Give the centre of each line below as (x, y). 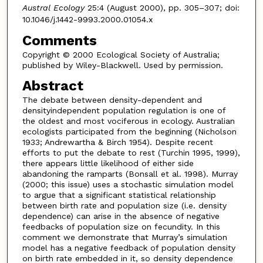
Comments (59, 40)
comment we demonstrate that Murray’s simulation (124, 237)
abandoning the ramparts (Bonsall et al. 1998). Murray (130, 174)
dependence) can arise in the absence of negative (121, 216)
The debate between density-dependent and (112, 100)
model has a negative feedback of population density (129, 248)
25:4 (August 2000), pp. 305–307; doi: (162, 8)
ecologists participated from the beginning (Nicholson (129, 132)
